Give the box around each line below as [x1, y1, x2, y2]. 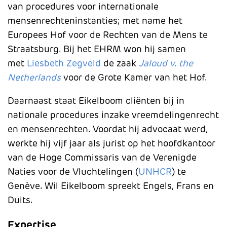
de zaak [101, 57, 139, 69]
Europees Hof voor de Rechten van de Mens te [8, 29, 208, 41]
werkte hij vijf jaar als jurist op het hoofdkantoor [8, 137, 215, 149]
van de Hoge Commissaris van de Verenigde [8, 152, 197, 163]
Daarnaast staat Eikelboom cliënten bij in [8, 95, 184, 106]
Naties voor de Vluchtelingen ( [8, 166, 138, 177]
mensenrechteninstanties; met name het [8, 15, 182, 26]
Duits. [8, 194, 33, 206]
